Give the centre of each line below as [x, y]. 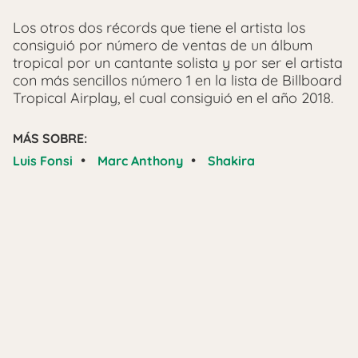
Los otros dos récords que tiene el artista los [159, 27]
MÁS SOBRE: [50, 138]
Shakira [231, 160]
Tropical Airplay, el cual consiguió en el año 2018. [173, 97]
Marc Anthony [140, 160]
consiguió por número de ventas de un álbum [163, 45]
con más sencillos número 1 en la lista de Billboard [177, 80]
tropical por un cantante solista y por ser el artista [178, 62]
